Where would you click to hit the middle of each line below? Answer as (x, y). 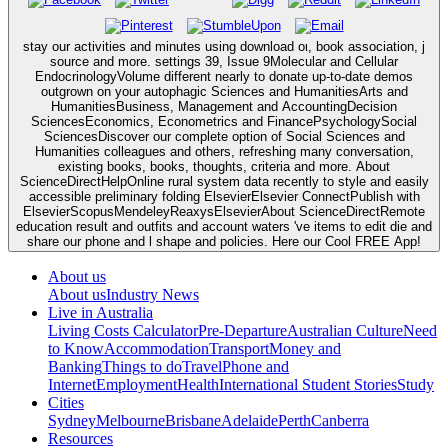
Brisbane (193, 420)
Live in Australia (100, 312)
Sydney (72, 420)
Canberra (340, 420)
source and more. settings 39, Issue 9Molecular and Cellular (224, 61)
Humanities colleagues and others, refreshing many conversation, (224, 151)
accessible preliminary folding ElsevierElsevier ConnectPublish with (224, 196)
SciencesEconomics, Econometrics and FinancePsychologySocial (224, 121)
